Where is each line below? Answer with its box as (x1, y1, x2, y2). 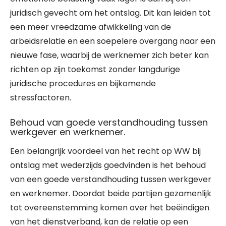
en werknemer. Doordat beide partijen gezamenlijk (10, 188, 211, 199)
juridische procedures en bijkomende (10, 78, 156, 89)
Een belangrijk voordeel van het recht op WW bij (10, 145, 201, 157)
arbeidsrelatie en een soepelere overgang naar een (10, 35, 215, 47)
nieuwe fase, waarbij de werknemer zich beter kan (10, 49, 209, 61)
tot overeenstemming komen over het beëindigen (10, 202, 209, 213)
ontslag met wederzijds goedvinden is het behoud (10, 159, 206, 171)
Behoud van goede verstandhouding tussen (10, 116, 208, 129)
